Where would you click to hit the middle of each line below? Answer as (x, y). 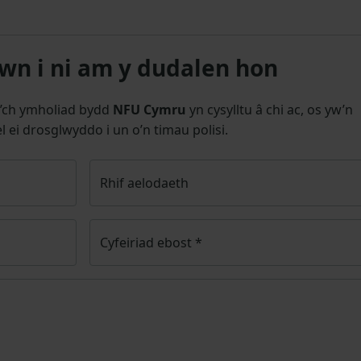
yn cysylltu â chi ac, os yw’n (270, 110)
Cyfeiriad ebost (147, 243)
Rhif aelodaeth (144, 183)
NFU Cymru (149, 110)
